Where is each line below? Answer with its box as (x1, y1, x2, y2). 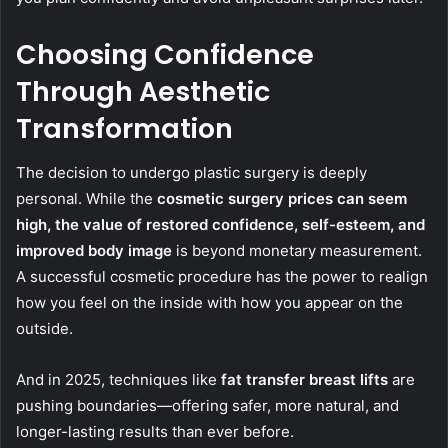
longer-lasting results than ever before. (16, 422, 294, 442)
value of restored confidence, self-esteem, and (83, 215, 425, 235)
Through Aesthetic (16, 72, 270, 110)
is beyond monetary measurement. (172, 241, 422, 261)
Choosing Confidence (16, 35, 314, 73)
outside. (16, 319, 73, 339)
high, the (16, 215, 83, 235)
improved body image (16, 241, 172, 261)
